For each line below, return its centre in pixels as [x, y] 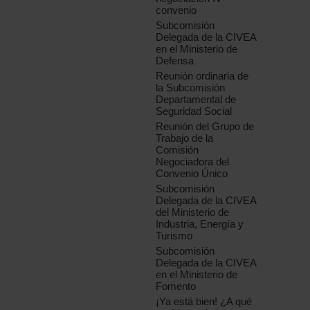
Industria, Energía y [200, 224]
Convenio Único [192, 174]
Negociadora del [193, 162]
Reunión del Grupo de [205, 127]
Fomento [176, 286]
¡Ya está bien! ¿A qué [204, 302]
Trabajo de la [185, 138]
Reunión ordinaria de [202, 76]
